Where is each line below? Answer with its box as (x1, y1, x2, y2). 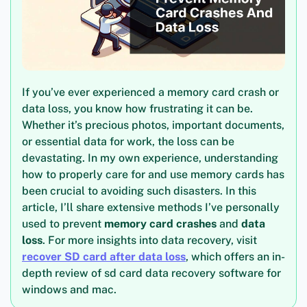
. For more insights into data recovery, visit (42, 234, 257, 247)
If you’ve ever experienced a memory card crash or (22, 86, 279, 99)
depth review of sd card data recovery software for (22, 267, 281, 280)
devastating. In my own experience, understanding (22, 151, 278, 165)
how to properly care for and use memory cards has (22, 168, 284, 182)
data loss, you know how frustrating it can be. (22, 102, 253, 116)
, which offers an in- (186, 250, 285, 264)
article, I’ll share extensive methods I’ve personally (22, 201, 280, 214)
